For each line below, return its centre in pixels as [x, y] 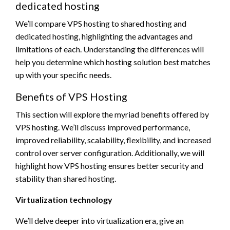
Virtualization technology [64, 199]
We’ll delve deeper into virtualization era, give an [100, 220]
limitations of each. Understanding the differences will [110, 49]
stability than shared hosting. [66, 178]
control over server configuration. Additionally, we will [110, 152]
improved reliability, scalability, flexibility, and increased [113, 140]
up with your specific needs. [63, 74]
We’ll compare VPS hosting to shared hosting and [101, 23]
